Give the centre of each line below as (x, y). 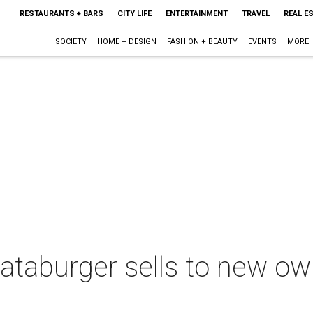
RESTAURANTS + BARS (61, 14)
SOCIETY (71, 42)
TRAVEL (255, 14)
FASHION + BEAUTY (202, 42)
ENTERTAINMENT (196, 14)
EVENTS (262, 42)
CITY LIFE (134, 14)
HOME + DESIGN (126, 42)
